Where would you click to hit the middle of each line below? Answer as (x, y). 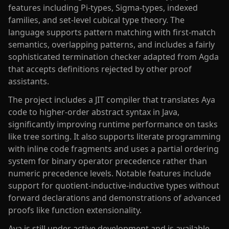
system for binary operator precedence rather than (108, 161)
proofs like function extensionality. (75, 210)
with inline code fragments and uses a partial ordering (113, 148)
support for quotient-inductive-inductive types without (114, 185)
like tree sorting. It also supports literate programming (114, 136)
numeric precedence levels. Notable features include (110, 173)
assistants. (29, 81)
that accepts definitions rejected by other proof (100, 69)
